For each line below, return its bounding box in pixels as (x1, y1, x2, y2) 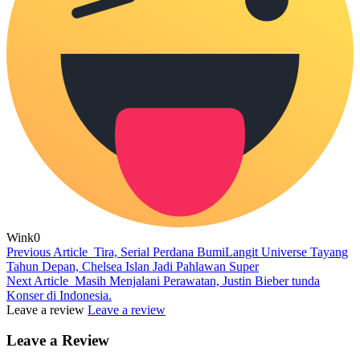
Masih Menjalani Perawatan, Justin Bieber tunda (75, 273, 320, 288)
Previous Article (6, 244, 88, 259)
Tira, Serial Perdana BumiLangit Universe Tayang (94, 244, 348, 259)
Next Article (6, 273, 68, 288)
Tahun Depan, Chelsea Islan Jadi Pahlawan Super (6, 259, 259, 273)
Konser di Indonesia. (6, 288, 112, 302)
